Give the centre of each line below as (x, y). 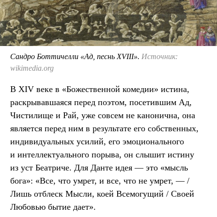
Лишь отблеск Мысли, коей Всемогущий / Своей (102, 194)
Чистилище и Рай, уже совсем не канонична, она (103, 115)
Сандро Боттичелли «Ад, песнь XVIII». (76, 56)
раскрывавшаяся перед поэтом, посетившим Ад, (101, 102)
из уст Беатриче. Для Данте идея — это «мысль (99, 167)
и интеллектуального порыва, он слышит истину (102, 154)
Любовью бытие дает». (53, 207)
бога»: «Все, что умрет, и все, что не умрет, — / (100, 180)
